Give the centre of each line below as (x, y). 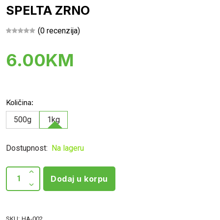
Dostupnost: (27, 148)
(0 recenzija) (59, 31)
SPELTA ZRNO (48, 10)
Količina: (20, 102)
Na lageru (67, 148)
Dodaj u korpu (79, 179)
